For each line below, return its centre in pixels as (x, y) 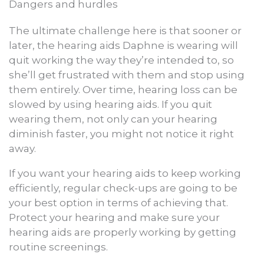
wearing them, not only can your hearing (113, 119)
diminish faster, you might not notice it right (121, 134)
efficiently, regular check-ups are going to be (123, 188)
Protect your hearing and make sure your (114, 217)
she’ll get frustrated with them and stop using (127, 75)
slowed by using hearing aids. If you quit (110, 104)
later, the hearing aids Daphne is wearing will (123, 45)
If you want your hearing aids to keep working (125, 173)
